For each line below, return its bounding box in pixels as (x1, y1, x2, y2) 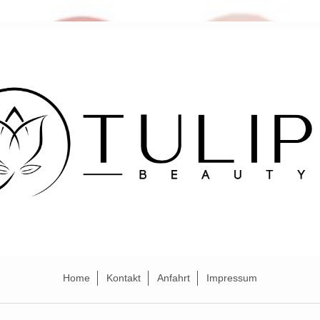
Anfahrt (157, 272, 190, 284)
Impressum (206, 272, 257, 284)
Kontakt (106, 272, 141, 284)
